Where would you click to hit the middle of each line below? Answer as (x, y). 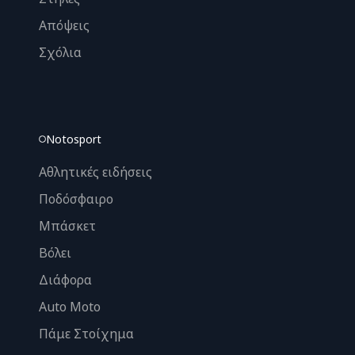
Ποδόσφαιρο (76, 199)
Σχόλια (60, 52)
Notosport (74, 139)
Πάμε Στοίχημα (86, 334)
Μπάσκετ (67, 226)
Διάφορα (65, 280)
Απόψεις (64, 25)
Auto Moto (70, 307)
